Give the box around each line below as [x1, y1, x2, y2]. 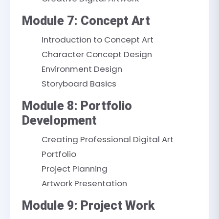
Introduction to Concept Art [42, 34, 153, 45]
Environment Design [42, 63, 122, 75]
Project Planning [42, 163, 108, 175]
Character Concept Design [42, 48, 152, 60]
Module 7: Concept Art [22, 14, 150, 28]
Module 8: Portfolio [22, 99, 132, 113]
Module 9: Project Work [22, 198, 155, 213]
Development [22, 113, 97, 128]
